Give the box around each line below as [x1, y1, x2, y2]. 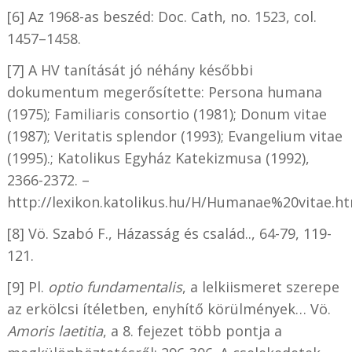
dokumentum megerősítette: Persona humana [6, 82, 322, 102]
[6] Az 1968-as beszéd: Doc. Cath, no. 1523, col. [6, 7, 317, 27]
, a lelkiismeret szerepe [181, 277, 339, 297]
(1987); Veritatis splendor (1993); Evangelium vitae [6, 126, 343, 146]
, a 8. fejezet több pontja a [102, 321, 282, 341]
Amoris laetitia [6, 321, 103, 341]
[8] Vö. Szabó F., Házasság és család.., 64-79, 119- [6, 224, 332, 244]
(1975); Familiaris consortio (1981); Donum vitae [6, 104, 327, 124]
